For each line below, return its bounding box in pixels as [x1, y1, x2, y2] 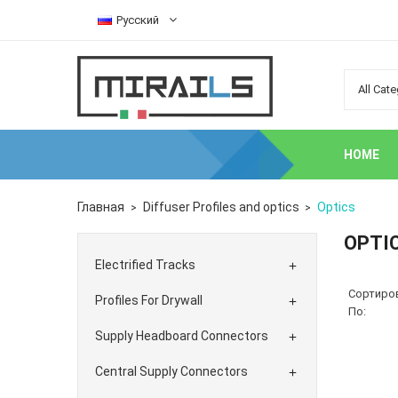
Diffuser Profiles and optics [142, 200, 299, 214]
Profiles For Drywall [95, 293, 203, 307]
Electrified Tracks [95, 258, 195, 272]
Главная [77, 200, 124, 214]
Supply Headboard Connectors [95, 329, 268, 343]
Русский [116, 13, 159, 27]
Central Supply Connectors [95, 364, 248, 378]
